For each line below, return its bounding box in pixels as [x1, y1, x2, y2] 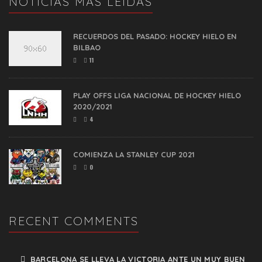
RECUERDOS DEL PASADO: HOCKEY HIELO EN [73, 32, 237, 42]
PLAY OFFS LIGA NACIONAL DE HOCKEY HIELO [73, 91, 241, 101]
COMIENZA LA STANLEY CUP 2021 [73, 150, 195, 160]
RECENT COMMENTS [9, 213, 139, 229]
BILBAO [73, 43, 101, 53]
